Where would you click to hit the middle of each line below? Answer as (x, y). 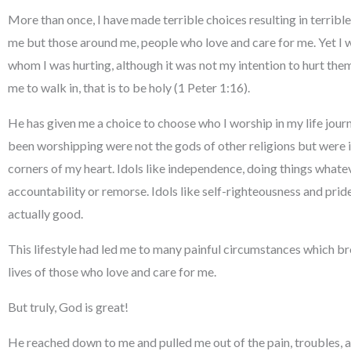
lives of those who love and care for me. (112, 271)
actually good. (45, 213)
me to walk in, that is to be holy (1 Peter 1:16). (129, 87)
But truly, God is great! (68, 306)
